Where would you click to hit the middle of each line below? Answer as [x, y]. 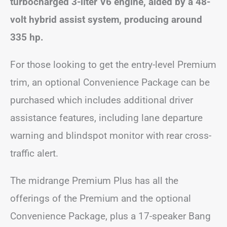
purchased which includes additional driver [102, 100]
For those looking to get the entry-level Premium [113, 64]
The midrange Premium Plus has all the [94, 180]
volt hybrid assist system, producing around [106, 19]
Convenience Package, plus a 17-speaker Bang [110, 216]
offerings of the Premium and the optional [101, 198]
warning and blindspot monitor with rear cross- [111, 135]
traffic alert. [34, 153]
